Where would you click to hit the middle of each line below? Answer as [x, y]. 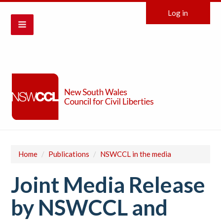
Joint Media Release [108, 184]
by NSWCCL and [90, 207]
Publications [69, 154]
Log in [178, 13]
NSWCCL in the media [136, 154]
